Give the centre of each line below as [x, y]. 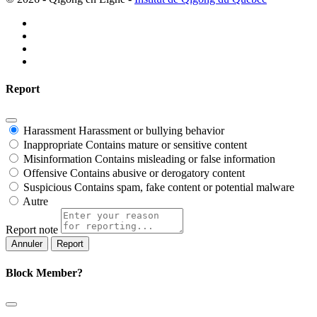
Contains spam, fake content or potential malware [184, 188]
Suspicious [47, 188]
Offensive [45, 173]
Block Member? [44, 272]
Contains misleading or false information [185, 159]
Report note [32, 230]
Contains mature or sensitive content [166, 145]
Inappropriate [53, 145]
